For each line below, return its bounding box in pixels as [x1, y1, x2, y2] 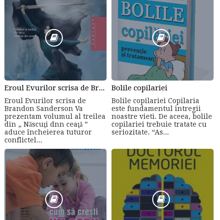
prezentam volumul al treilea [4, 112, 106, 120]
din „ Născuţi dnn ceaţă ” [4, 120, 88, 128]
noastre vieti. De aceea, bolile [111, 112, 213, 120]
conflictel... [4, 136, 42, 144]
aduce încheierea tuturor [4, 128, 92, 136]
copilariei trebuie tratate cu [111, 120, 207, 128]
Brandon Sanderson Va [4, 104, 83, 112]
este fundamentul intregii [111, 104, 201, 112]
